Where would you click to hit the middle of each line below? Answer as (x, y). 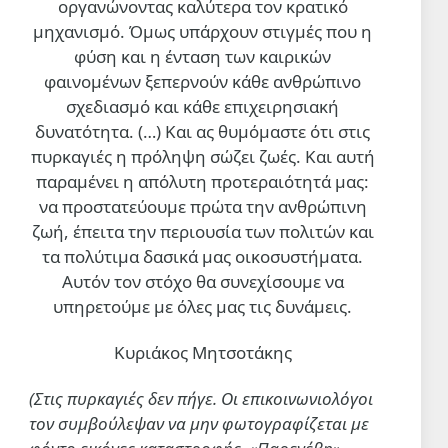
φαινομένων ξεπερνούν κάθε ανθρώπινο (202, 82)
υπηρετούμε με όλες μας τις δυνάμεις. (202, 307)
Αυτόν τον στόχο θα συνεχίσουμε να (202, 282)
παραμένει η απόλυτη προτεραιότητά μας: (202, 182)
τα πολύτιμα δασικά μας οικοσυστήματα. (202, 257)
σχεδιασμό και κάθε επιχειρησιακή (202, 107)
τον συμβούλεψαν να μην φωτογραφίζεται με (199, 424)
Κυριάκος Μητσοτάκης (202, 353)
